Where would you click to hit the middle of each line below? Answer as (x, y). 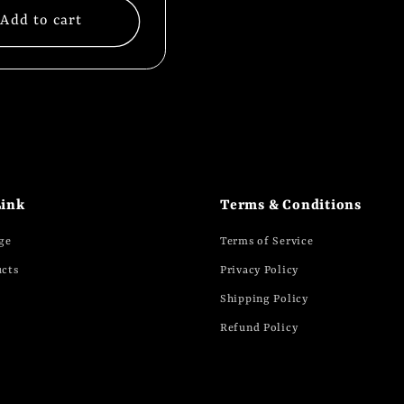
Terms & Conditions (291, 206)
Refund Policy (259, 328)
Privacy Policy (260, 271)
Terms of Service (267, 242)
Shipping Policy (264, 299)
